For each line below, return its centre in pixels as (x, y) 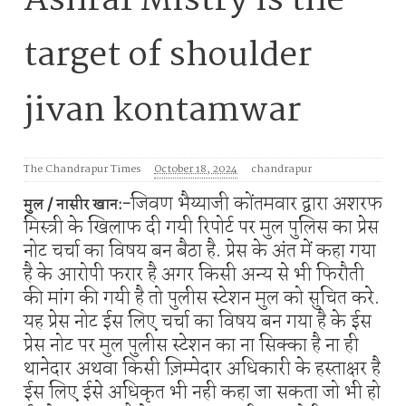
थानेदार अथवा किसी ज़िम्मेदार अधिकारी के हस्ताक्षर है (202, 369)
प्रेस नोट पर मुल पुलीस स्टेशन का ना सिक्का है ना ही (191, 346)
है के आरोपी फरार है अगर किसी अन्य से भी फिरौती (194, 275)
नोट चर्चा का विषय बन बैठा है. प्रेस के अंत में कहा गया (200, 251)
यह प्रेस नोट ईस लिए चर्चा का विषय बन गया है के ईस (198, 322)
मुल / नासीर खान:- (77, 206)
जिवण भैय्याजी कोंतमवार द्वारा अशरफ (256, 204)
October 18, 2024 (196, 170)
